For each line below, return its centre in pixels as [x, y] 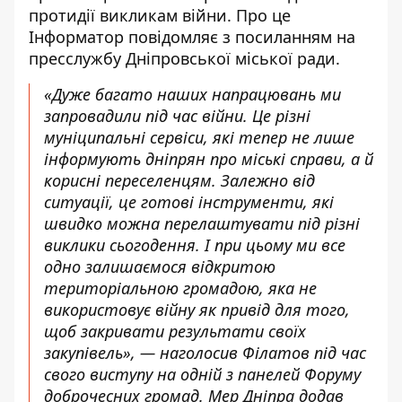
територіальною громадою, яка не [180, 288]
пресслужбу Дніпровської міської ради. [184, 59]
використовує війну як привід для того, [197, 310]
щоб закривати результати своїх [175, 332]
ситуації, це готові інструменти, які [189, 202]
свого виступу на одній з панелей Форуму [202, 375]
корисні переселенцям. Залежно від [179, 181]
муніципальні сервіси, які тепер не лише [199, 138]
